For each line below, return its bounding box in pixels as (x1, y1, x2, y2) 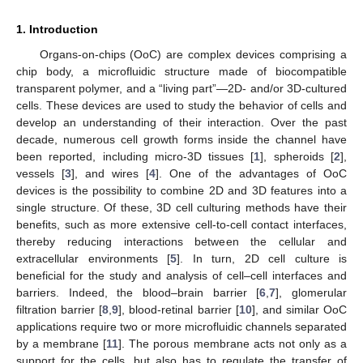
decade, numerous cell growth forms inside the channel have (16, 132, 347, 146)
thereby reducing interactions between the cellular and (16, 234, 347, 248)
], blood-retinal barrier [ (118, 302, 239, 316)
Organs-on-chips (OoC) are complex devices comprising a (39, 47, 347, 61)
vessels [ (16, 166, 65, 180)
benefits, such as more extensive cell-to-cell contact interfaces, (16, 217, 347, 231)
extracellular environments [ (16, 251, 170, 265)
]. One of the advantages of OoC (156, 166, 347, 180)
